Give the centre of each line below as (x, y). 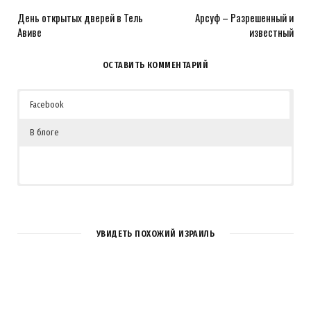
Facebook (47, 105)
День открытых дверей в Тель (80, 18)
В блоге (44, 133)
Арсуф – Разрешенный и (244, 18)
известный (271, 32)
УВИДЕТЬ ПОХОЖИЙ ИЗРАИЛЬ (155, 234)
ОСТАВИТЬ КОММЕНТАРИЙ (155, 65)
